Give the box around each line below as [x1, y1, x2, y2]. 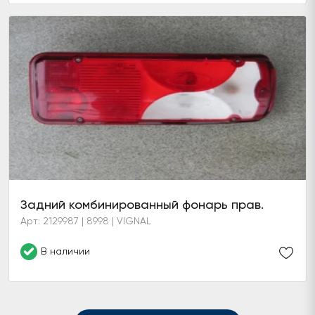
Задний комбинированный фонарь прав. [20, 197, 264, 212]
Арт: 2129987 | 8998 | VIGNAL [20, 215, 151, 226]
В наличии [41, 245, 90, 257]
